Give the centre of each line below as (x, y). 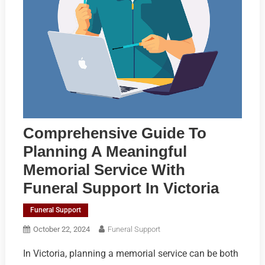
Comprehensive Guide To (114, 133)
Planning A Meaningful (105, 152)
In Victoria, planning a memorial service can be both (130, 254)
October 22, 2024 (61, 230)
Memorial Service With (104, 170)
